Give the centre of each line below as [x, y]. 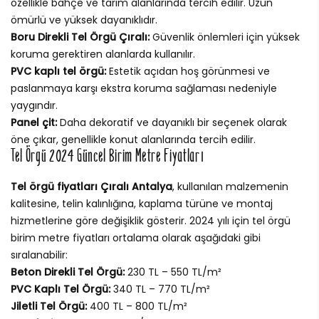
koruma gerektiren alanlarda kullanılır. [103, 54]
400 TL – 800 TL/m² [137, 306]
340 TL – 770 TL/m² [160, 289]
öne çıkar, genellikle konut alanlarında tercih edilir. [133, 139]
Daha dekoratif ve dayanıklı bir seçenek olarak [172, 122]
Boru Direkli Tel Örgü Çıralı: [80, 37]
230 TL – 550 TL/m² [173, 272]
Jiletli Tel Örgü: [49, 306]
